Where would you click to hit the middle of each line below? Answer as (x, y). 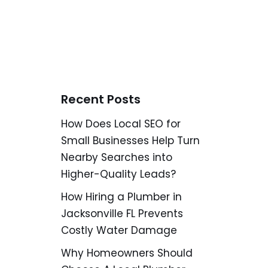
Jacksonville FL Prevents (122, 214)
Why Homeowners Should (127, 253)
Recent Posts (100, 99)
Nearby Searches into (116, 157)
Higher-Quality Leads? (118, 174)
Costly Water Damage (119, 230)
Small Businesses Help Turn (130, 141)
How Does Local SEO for (121, 124)
